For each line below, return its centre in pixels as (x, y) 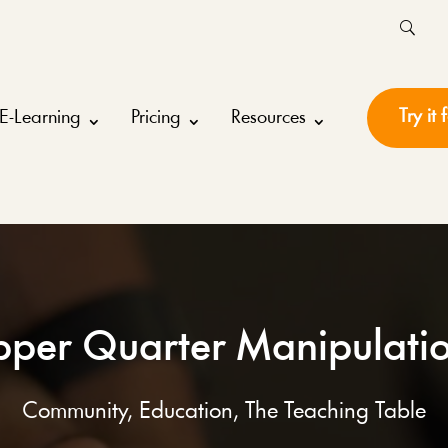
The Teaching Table (335, 411)
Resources (268, 118)
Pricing (155, 118)
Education (186, 411)
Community (74, 411)
